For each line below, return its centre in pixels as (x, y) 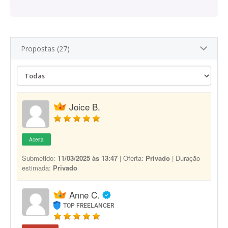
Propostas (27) (45, 49)
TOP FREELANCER (89, 206)
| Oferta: (132, 158)
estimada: (37, 168)
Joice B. (85, 107)
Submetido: (40, 158)
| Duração (185, 158)
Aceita (36, 139)
